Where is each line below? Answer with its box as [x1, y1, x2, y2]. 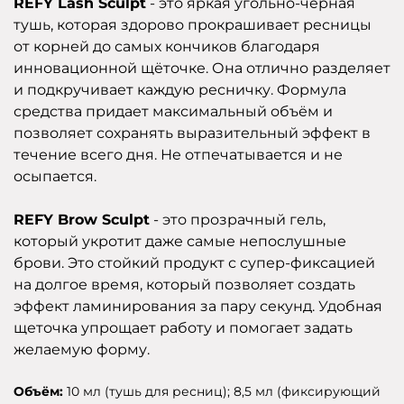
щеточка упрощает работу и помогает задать [14, 319, 353, 337]
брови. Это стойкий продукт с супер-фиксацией [14, 254, 375, 272]
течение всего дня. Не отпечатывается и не [14, 146, 343, 164]
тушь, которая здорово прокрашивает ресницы [14, 16, 372, 34]
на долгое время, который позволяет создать [14, 276, 355, 294]
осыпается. [14, 168, 96, 186]
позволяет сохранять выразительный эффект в [14, 124, 371, 142]
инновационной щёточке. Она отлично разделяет [14, 60, 390, 78]
